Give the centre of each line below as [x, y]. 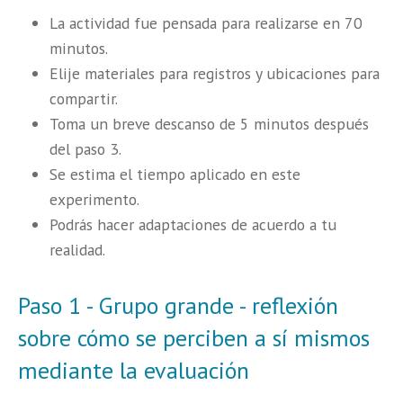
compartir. [84, 98]
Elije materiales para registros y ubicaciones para [215, 73]
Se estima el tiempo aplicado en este [175, 174]
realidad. [77, 249]
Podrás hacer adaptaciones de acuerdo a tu [193, 224]
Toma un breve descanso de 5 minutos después [209, 123]
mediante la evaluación [134, 370]
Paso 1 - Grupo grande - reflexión [178, 305]
